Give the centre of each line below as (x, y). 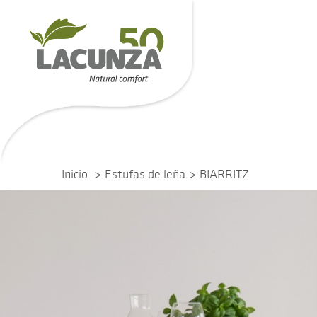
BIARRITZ (224, 174)
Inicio (75, 174)
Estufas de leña (145, 174)
